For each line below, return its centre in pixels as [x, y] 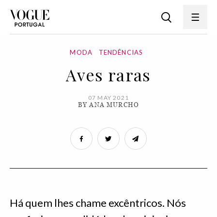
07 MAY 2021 [108, 98]
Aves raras [108, 75]
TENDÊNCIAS [121, 52]
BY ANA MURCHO [108, 105]
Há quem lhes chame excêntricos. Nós [98, 203]
